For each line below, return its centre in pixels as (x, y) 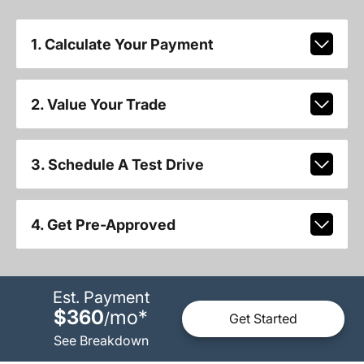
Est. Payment (101, 297)
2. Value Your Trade (98, 104)
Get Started (263, 319)
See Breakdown (101, 340)
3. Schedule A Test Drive (117, 164)
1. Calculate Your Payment (122, 44)
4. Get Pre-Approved (103, 224)
